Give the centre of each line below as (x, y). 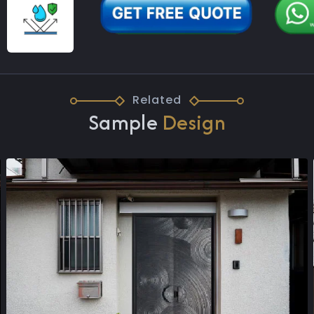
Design (194, 123)
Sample (125, 123)
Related (157, 100)
